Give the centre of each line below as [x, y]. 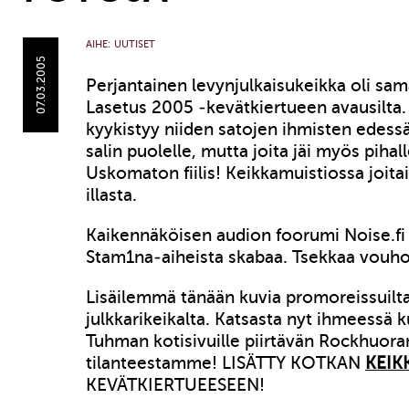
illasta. [111, 195]
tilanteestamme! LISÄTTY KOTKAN [225, 363]
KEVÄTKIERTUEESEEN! [175, 385]
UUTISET [135, 44]
